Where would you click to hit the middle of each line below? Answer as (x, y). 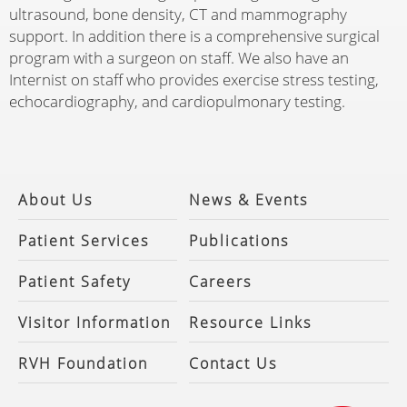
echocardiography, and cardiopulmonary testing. (177, 102)
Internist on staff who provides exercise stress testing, (194, 80)
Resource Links (250, 323)
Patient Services (84, 241)
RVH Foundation (83, 364)
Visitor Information (94, 323)
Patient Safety (74, 282)
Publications (238, 241)
